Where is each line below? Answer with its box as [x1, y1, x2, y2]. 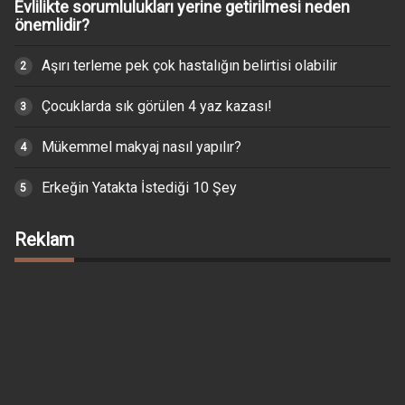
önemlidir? [14, 14, 89, 34]
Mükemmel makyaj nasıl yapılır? [41, 137, 241, 155]
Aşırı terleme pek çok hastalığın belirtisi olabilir [41, 56, 337, 74]
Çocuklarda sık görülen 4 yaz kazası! [41, 97, 272, 115]
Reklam [14, 228, 74, 250]
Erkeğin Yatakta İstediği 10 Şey [41, 178, 237, 196]
